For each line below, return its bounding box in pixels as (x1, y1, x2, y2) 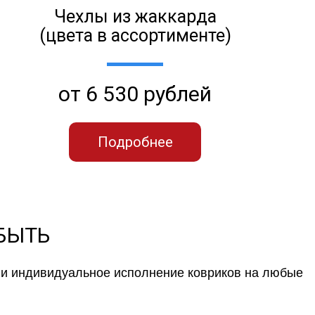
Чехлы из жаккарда (53, 6, 217, 27)
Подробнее (97, 133, 173, 150)
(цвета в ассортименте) (39, 25, 231, 46)
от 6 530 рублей (58, 81, 212, 106)
